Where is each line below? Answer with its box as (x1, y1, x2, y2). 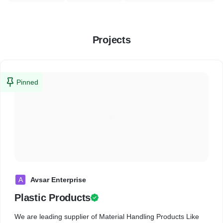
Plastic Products (14, 192, 91, 203)
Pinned (16, 78, 38, 86)
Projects (92, 34, 131, 45)
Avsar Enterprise (30, 176, 86, 184)
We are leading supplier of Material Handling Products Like (14, 213, 99, 221)
